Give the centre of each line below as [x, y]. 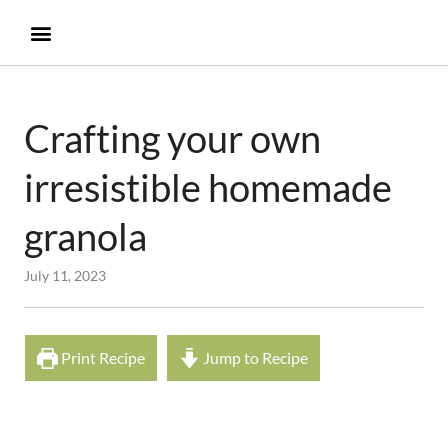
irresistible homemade [208, 187]
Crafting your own [172, 138]
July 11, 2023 [65, 275]
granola [85, 236]
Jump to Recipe [254, 357]
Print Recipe [102, 357]
